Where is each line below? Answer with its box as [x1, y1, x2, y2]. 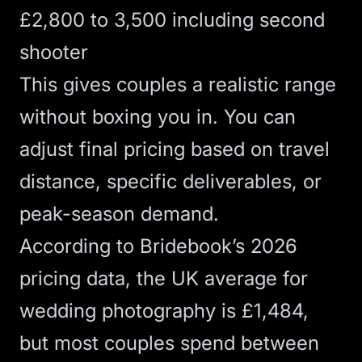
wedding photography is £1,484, [19, 299, 309, 322]
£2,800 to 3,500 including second [19, 8, 325, 32]
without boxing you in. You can [19, 105, 296, 128]
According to [19, 234, 140, 258]
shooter [19, 40, 88, 64]
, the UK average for [125, 267, 308, 290]
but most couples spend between [19, 331, 319, 355]
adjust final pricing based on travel [19, 137, 330, 161]
